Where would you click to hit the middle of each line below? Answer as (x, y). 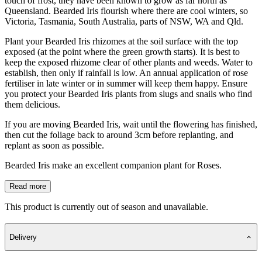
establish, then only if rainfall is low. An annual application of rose (126, 73)
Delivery (23, 237)
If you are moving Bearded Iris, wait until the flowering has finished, (131, 124)
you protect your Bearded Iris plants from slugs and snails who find (128, 94)
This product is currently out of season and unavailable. (106, 206)
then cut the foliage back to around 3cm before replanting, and (119, 135)
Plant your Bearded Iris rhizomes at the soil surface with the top (121, 41)
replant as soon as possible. (54, 145)
